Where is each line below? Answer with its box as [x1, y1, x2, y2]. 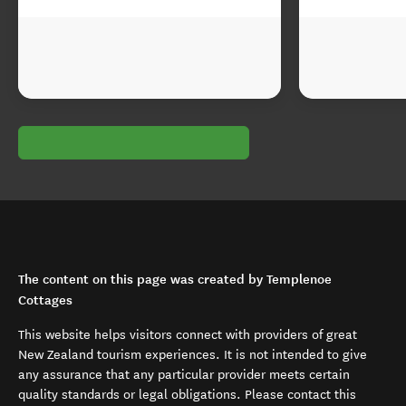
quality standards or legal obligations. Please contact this [18, 387, 356, 402]
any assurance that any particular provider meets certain [18, 367, 350, 382]
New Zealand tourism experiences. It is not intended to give [18, 347, 367, 362]
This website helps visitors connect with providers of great [18, 327, 357, 343]
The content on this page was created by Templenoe [18, 271, 332, 287]
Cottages [18, 292, 72, 308]
